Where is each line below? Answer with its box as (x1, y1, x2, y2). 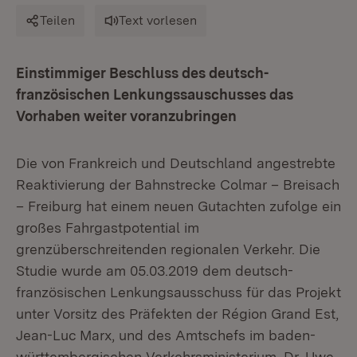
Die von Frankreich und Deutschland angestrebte (16, 155, 335, 171)
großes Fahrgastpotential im (16, 219, 199, 236)
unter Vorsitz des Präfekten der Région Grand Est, (16, 305, 339, 322)
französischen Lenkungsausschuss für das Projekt (16, 284, 341, 300)
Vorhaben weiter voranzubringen (16, 108, 237, 124)
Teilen (40, 13, 75, 28)
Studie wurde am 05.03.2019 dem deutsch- (16, 262, 293, 279)
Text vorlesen (119, 13, 197, 28)
